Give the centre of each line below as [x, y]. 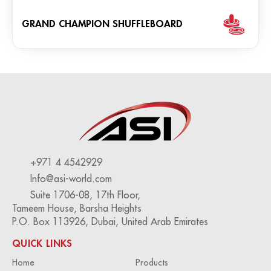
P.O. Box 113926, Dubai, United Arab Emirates [110, 221]
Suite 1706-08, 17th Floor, [85, 194]
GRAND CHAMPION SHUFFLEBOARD [102, 24]
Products [152, 262]
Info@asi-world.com [71, 178]
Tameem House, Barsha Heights [77, 208]
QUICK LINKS [42, 243]
